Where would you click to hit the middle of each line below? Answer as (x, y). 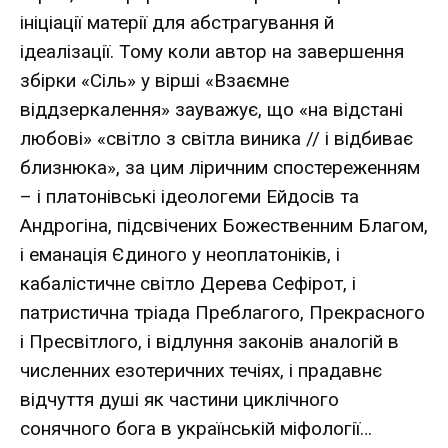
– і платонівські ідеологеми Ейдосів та (189, 196)
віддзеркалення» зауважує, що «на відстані (211, 109)
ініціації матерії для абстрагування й (177, 22)
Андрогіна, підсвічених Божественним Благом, (224, 225)
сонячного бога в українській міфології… (196, 428)
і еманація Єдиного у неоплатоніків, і (180, 254)
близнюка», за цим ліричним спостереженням (220, 167)
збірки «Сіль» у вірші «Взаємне (154, 80)
